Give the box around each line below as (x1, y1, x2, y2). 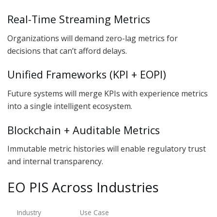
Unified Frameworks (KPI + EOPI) (7, 67, 166, 82)
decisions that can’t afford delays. (7, 45, 127, 56)
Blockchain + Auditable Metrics (7, 123, 160, 137)
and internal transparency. (7, 156, 103, 167)
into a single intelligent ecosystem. (7, 101, 132, 111)
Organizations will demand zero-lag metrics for (7, 32, 178, 44)
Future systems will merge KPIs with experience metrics (7, 88, 208, 99)
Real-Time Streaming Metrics (7, 12, 150, 26)
